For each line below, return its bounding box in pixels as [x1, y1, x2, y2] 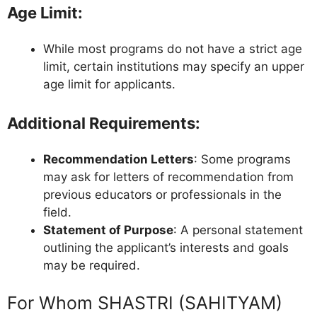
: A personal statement [173, 222, 303, 237]
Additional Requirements [7, 113, 195, 132]
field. [43, 204, 71, 219]
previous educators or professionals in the [43, 187, 282, 202]
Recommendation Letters [43, 151, 194, 166]
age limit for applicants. [43, 77, 175, 92]
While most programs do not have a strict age [43, 42, 302, 57]
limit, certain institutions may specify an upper [43, 59, 304, 74]
